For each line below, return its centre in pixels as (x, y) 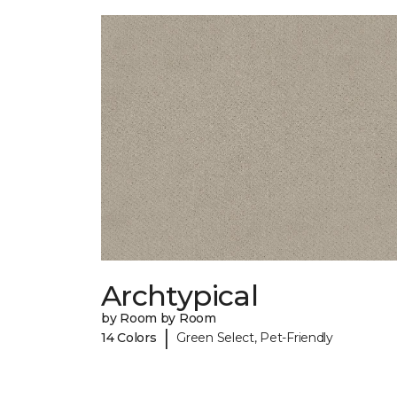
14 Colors (129, 337)
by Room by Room (159, 319)
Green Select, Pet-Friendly (255, 337)
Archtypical (179, 296)
